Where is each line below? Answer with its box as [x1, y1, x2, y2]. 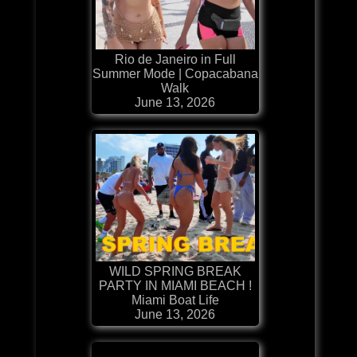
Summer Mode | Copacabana [92, 66, 258, 80]
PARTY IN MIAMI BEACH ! [98, 278, 252, 292]
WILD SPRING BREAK [108, 264, 241, 278]
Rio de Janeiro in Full [114, 52, 236, 66]
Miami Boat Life [131, 292, 219, 307]
